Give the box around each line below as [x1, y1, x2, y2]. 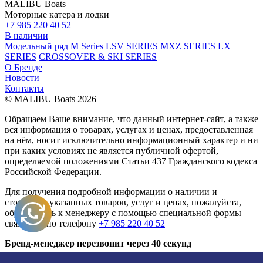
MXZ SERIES [160, 41, 215, 51]
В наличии [5, 30, 48, 41]
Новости [5, 72, 39, 83]
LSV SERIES [106, 41, 158, 51]
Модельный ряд [5, 41, 68, 51]
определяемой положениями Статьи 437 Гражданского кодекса [5, 156, 257, 166]
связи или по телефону [5, 218, 99, 228]
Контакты [5, 83, 44, 93]
